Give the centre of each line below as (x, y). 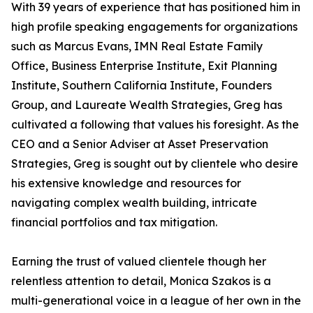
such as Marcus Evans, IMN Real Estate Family (137, 46)
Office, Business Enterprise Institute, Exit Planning (144, 66)
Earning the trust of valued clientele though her (139, 262)
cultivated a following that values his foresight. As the (155, 125)
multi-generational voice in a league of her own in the (156, 301)
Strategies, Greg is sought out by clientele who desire (155, 164)
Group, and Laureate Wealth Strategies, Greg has (147, 105)
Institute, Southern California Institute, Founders (141, 86)
